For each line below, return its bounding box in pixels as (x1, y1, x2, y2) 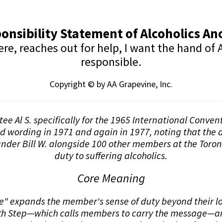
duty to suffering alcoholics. (55, 149, 167, 162)
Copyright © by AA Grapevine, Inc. (50, 78, 172, 90)
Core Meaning (77, 170, 145, 186)
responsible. (81, 54, 141, 69)
